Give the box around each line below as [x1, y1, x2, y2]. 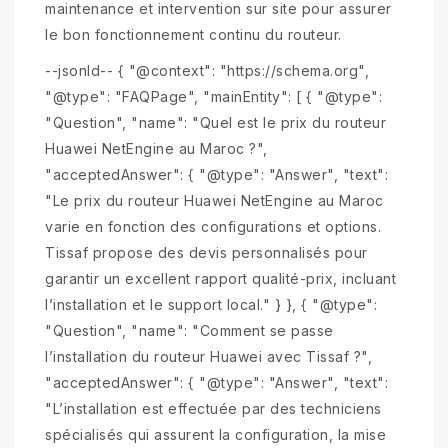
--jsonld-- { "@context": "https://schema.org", [45, 61, 369, 79]
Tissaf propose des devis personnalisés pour [45, 243, 368, 261]
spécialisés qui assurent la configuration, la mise [45, 425, 386, 443]
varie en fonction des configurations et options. [45, 217, 381, 235]
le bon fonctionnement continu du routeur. [45, 25, 342, 43]
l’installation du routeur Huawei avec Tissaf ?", [45, 347, 372, 365]
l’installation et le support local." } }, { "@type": [45, 295, 377, 313]
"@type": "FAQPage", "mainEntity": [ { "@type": [45, 87, 382, 105]
